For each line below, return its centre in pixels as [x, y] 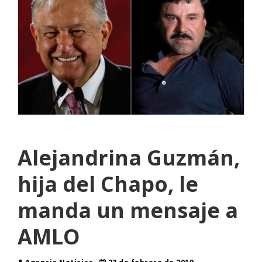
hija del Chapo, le [108, 184]
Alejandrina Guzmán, [129, 157]
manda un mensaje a [128, 210]
